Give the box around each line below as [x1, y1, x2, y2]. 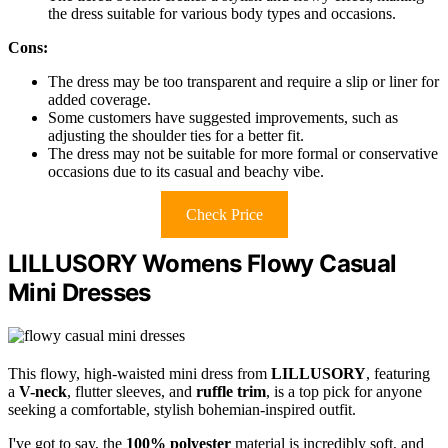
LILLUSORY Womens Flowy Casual [8, 249, 397, 279]
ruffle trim [196, 383, 266, 401]
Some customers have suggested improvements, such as [48, 109, 398, 127]
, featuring [366, 365, 430, 383]
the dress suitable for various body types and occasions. [48, 5, 396, 23]
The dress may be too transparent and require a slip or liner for [48, 73, 439, 91]
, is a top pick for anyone [266, 383, 422, 401]
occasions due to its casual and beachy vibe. [48, 163, 324, 181]
